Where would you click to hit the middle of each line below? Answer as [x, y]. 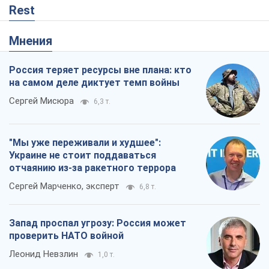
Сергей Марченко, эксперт [64, 67]
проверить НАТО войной [66, 116]
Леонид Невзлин [44, 135]
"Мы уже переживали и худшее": [85, 23]
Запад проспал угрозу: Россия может [98, 104]
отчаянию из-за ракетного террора [92, 49]
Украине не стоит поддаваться [83, 36]
